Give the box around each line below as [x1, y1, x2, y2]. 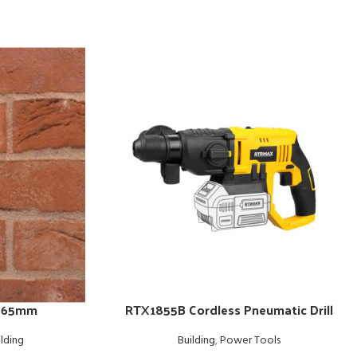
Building [178, 331, 215, 351]
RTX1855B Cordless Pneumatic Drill [125, 298, 333, 322]
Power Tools [220, 331, 280, 351]
